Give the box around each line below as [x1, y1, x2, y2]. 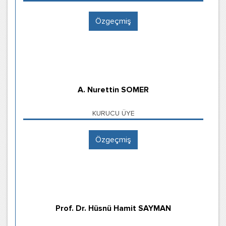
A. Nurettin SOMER [78, 85, 149, 95]
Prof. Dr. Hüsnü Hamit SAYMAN [55, 203, 171, 213]
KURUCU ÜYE [92, 109, 135, 118]
